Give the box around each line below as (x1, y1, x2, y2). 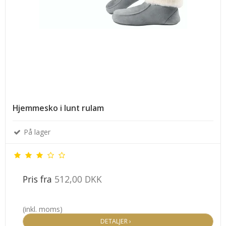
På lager (22, 127, 50, 137)
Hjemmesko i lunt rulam (13, 102, 104, 114)
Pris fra (23, 173, 54, 185)
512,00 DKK (54, 173, 102, 185)
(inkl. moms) (23, 204, 63, 214)
